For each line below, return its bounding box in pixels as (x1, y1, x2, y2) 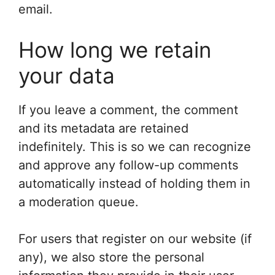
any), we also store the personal (18, 250, 204, 265)
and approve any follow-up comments (18, 158, 238, 172)
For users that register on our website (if (18, 231, 252, 246)
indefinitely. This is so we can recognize (18, 139, 251, 154)
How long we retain (18, 37, 211, 63)
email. (18, 2, 53, 17)
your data (18, 63, 115, 88)
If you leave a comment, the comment (18, 103, 238, 117)
